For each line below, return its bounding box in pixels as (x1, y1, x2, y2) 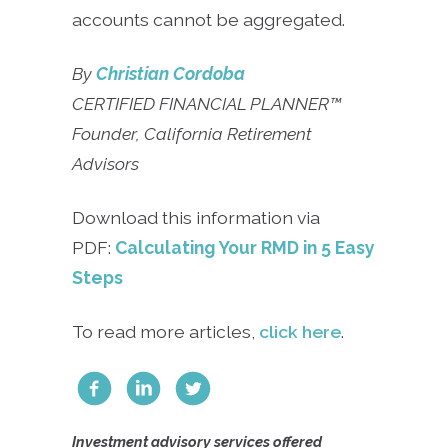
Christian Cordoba (96, 63, 245, 85)
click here (259, 321, 341, 343)
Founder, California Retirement (72, 123, 312, 145)
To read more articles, (72, 321, 259, 343)
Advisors (72, 153, 139, 175)
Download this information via (72, 207, 320, 229)
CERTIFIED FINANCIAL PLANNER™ (72, 93, 341, 115)
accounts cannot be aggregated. (72, 9, 345, 31)
